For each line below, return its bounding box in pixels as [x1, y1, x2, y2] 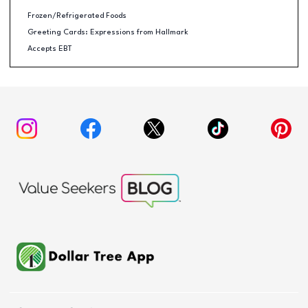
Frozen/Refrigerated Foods [27, 11, 126, 20]
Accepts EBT [27, 44, 72, 53]
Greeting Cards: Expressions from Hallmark [27, 27, 188, 36]
